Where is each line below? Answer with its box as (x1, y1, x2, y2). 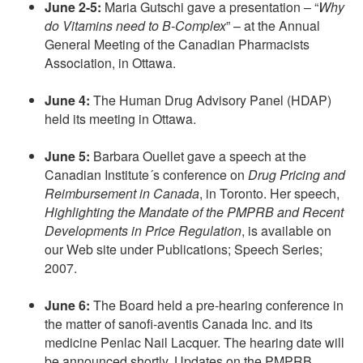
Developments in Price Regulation (45, 221, 241, 241)
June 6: (45, 296, 90, 315)
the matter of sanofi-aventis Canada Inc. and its (45, 314, 313, 334)
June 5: (45, 147, 90, 166)
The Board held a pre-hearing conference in (90, 296, 344, 315)
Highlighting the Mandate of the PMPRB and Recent (45, 203, 344, 222)
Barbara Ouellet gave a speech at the (90, 147, 306, 166)
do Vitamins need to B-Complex (45, 16, 226, 36)
